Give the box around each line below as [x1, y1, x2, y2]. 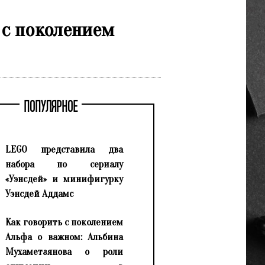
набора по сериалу [5, 159, 123, 170]
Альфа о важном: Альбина [5, 231, 123, 243]
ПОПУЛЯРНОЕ [23, 101, 77, 115]
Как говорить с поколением [5, 216, 123, 228]
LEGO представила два [5, 144, 123, 156]
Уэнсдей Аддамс [5, 188, 73, 200]
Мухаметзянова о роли [5, 246, 123, 258]
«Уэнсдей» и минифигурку [5, 173, 123, 185]
